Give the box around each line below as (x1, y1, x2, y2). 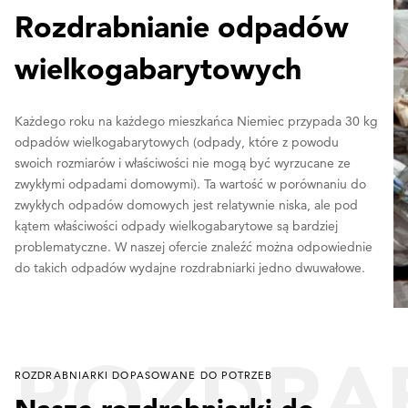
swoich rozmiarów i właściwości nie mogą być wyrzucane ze (15, 154, 351, 171)
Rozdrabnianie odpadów (15, 7, 349, 45)
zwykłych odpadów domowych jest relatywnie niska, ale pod (15, 196, 358, 213)
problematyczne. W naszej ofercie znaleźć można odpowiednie (15, 238, 372, 255)
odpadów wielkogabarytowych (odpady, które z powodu (15, 133, 339, 150)
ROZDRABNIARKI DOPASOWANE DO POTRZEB (15, 368, 273, 382)
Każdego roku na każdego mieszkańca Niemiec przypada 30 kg (15, 112, 378, 129)
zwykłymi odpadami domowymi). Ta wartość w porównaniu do (15, 175, 366, 192)
